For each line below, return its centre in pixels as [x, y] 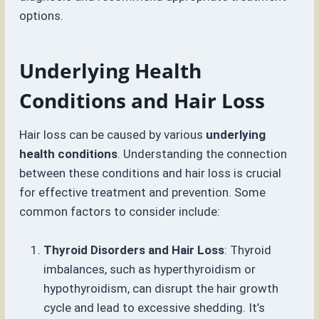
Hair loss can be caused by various [113, 135]
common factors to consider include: [120, 212]
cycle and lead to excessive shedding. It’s [155, 308]
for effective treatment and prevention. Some [143, 193]
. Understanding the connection [203, 154]
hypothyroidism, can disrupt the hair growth [161, 289]
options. [42, 16]
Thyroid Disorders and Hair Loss [134, 250]
